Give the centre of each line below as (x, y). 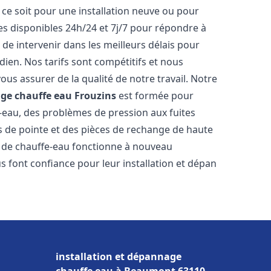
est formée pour (155, 96)
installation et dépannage (119, 256)
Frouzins (96, 96)
